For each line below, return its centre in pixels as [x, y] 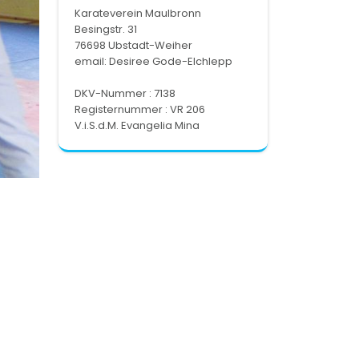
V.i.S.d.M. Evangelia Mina [137, 125]
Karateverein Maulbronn [138, 13]
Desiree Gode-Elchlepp [171, 61]
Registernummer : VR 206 [140, 109]
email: [92, 61]
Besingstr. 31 [106, 29]
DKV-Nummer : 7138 [125, 93]
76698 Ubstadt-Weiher [133, 45]
